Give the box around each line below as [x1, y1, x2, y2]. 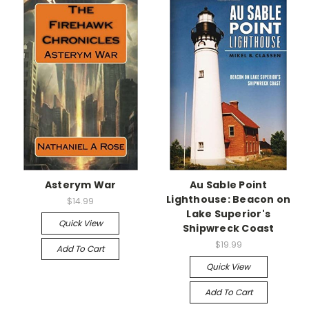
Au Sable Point [190, 177, 268, 192]
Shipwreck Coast [182, 221, 275, 235]
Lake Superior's [186, 206, 271, 221]
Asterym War [44, 177, 117, 192]
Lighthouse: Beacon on [166, 192, 291, 206]
